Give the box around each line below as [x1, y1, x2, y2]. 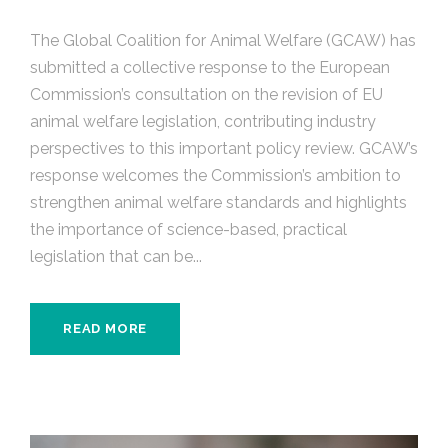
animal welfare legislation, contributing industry [30, 111, 376, 131]
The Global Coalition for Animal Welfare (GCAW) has [30, 30, 416, 50]
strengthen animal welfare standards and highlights [30, 192, 407, 212]
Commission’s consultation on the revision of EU [30, 84, 383, 104]
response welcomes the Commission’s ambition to [30, 165, 401, 185]
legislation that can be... [30, 246, 202, 266]
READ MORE [63, 320, 148, 336]
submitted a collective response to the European [30, 57, 390, 77]
